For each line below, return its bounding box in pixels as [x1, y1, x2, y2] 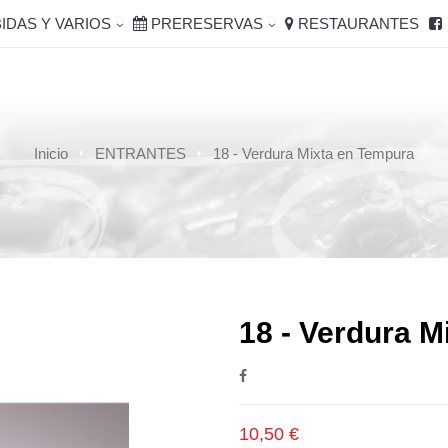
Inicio [34, 144, 68, 162]
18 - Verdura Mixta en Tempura [213, 144, 414, 162]
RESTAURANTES [294, 15, 420, 32]
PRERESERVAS [147, 15, 264, 32]
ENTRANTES [95, 144, 186, 162]
